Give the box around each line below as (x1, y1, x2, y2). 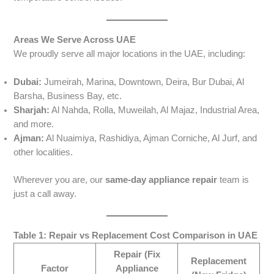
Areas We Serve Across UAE (13, 34, 136, 45)
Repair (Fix (113, 250, 160, 260)
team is (217, 174, 250, 185)
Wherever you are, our (13, 174, 106, 185)
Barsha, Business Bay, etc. (13, 91, 122, 101)
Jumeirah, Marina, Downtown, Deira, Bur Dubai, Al (42, 76, 245, 87)
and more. (13, 119, 54, 129)
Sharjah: (13, 105, 50, 115)
